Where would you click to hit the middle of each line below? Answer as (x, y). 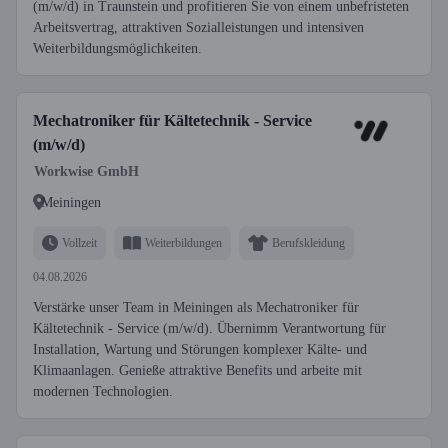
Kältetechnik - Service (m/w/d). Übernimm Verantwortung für (209, 328)
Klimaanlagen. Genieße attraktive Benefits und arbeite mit (197, 370)
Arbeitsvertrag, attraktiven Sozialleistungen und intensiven (198, 27)
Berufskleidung (308, 242)
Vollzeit (79, 242)
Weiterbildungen (183, 242)
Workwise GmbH (86, 171)
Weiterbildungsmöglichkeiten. (117, 48)
